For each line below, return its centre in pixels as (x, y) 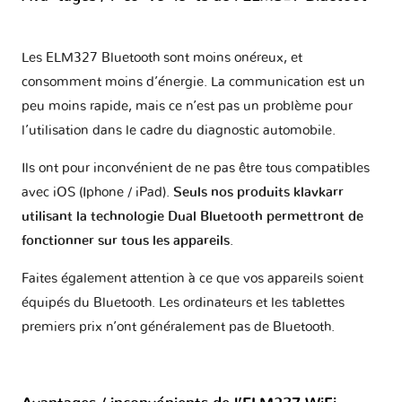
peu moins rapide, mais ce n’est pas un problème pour (187, 107)
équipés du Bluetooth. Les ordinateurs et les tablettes (183, 303)
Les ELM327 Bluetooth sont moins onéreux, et (162, 58)
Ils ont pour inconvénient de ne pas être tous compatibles (196, 169)
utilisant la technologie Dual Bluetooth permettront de (192, 217)
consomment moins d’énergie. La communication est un (193, 83)
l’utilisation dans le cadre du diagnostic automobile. (179, 131)
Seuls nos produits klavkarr (258, 193)
